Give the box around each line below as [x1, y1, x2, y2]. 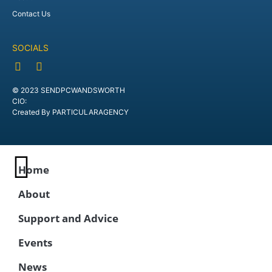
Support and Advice [18, 211, 118, 225]
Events [18, 236, 52, 250]
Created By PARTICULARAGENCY [12, 107, 129, 117]
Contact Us [12, 9, 50, 18]
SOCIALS [12, 42, 49, 53]
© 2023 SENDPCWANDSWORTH [12, 86, 125, 95]
